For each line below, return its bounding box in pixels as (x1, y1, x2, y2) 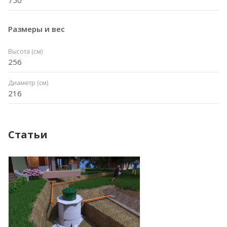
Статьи (8, 127, 48, 141)
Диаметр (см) (8, 78, 48, 87)
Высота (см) (8, 47, 43, 56)
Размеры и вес (8, 23, 65, 34)
